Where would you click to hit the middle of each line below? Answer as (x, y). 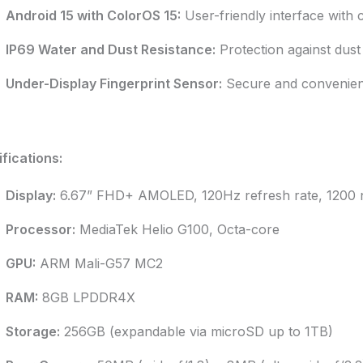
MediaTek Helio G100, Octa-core (177, 230)
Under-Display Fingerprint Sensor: (113, 84)
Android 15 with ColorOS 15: (93, 16)
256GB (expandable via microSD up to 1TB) (196, 332)
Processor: (40, 230)
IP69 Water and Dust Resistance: (110, 50)
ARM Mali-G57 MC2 (99, 264)
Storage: (32, 332)
